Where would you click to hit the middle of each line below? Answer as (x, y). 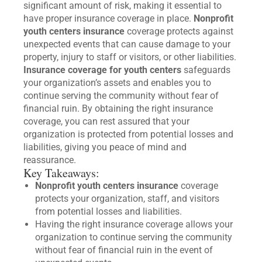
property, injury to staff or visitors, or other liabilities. (130, 57)
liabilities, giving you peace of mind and (105, 147)
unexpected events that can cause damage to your (127, 44)
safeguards (206, 70)
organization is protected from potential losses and (128, 134)
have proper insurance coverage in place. (108, 18)
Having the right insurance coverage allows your (134, 224)
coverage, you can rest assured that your (106, 121)
